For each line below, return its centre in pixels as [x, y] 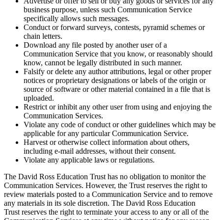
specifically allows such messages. [77, 18]
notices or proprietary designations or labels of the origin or [115, 80]
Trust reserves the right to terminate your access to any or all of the [106, 212]
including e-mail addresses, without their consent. [100, 151]
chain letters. [43, 36]
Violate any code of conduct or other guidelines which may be [120, 124]
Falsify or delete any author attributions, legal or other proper [117, 71]
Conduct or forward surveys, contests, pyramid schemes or [114, 27]
